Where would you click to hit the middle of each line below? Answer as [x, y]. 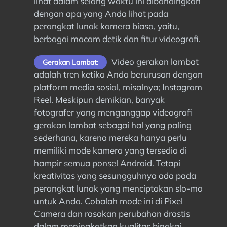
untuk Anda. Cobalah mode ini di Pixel [108, 201]
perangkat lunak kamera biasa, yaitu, [106, 26]
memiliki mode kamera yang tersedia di [110, 150]
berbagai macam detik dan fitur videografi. [117, 39]
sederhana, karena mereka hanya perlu [110, 138]
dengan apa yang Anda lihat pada [101, 13]
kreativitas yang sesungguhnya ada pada [115, 176]
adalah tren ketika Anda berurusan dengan [118, 74]
